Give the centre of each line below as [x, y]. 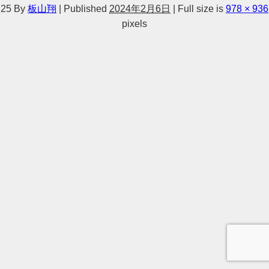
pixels [134, 23]
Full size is [201, 8]
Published [85, 8]
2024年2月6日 [140, 8]
